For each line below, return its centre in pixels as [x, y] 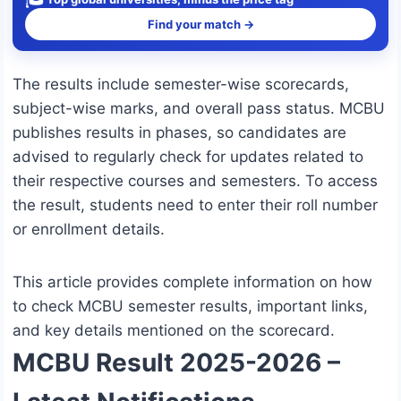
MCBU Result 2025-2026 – [176, 363]
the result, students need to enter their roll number [195, 205]
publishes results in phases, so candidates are [179, 133]
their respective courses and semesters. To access [195, 181]
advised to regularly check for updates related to [188, 157]
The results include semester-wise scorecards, [181, 85]
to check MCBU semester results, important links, [190, 307]
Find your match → [200, 25]
